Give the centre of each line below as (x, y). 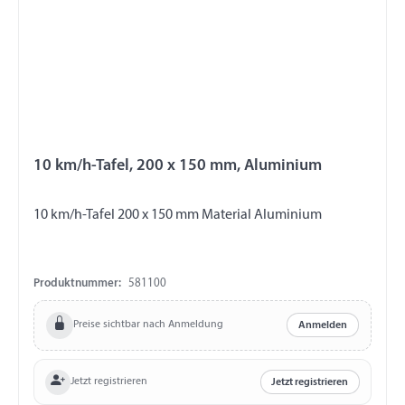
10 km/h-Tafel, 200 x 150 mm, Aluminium (178, 165)
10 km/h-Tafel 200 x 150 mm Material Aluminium (178, 215)
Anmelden (323, 325)
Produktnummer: (77, 283)
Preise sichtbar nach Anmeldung (148, 325)
